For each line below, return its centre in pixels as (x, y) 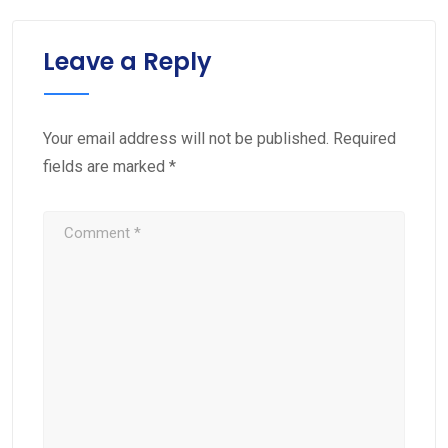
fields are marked (106, 166)
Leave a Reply (127, 61)
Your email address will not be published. (186, 138)
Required (364, 138)
